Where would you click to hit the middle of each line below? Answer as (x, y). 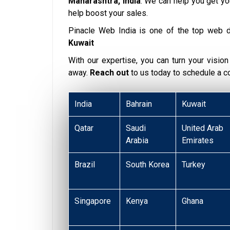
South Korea (148, 165)
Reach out (109, 73)
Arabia (137, 141)
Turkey (194, 165)
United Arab (203, 128)
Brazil (85, 165)
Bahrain (139, 104)
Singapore (93, 201)
